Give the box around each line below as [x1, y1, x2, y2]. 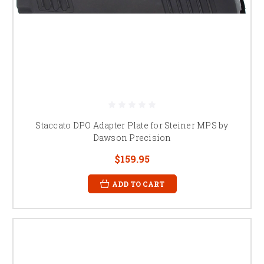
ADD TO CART [111, 179, 164, 189]
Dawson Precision [93, 131, 171, 143]
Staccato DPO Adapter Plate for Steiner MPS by [35, 119, 229, 131]
